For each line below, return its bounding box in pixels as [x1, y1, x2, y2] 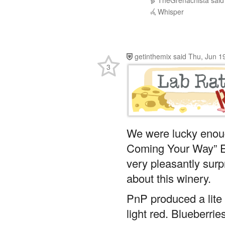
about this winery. [127, 150, 211, 166]
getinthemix [135, 31, 171, 42]
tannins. [127, 200, 165, 216]
